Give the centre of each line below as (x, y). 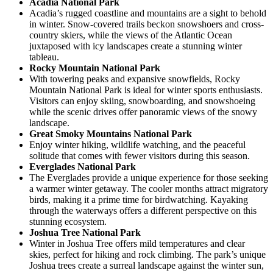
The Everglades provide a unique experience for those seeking (149, 177)
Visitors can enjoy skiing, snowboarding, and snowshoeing (142, 101)
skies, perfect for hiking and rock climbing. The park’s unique (147, 254)
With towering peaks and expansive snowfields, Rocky (135, 79)
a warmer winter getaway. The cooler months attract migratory (149, 188)
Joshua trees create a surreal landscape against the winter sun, (147, 265)
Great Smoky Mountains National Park (111, 133)
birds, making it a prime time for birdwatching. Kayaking (139, 199)
